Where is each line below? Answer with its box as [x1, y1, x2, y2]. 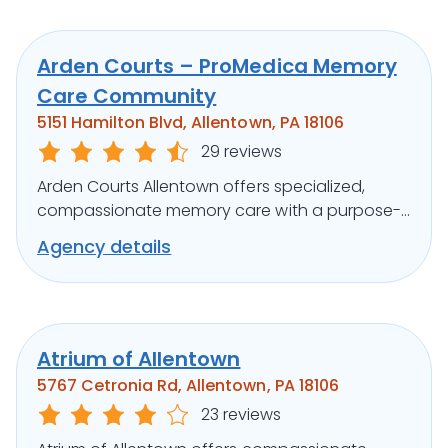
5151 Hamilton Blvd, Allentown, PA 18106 [37, 111, 344, 135]
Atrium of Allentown [37, 345, 241, 374]
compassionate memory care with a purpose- [37, 199, 401, 223]
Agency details [37, 234, 172, 260]
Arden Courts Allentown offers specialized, [37, 175, 365, 199]
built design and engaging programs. [37, 223, 329, 247]
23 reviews [201, 403, 282, 427]
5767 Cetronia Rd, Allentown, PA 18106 [37, 374, 339, 398]
